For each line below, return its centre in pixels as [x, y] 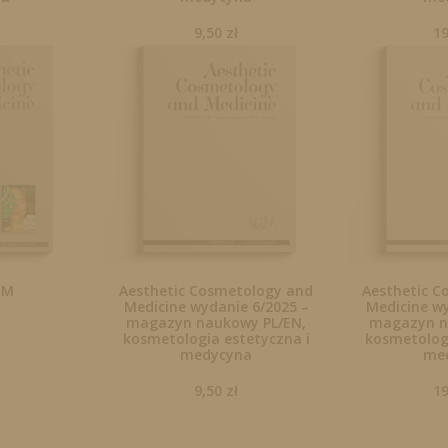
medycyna [216, 355]
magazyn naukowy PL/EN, [216, 323]
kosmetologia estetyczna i [216, 339]
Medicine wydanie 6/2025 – [216, 307]
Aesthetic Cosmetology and [216, 291]
